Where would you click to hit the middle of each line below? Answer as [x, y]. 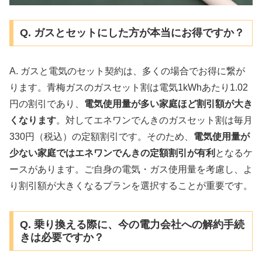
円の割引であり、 [47, 104]
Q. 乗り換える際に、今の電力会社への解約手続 [132, 224]
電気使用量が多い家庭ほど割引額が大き [168, 104]
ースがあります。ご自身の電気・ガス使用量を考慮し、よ [131, 170]
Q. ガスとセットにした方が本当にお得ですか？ [132, 33]
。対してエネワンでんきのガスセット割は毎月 [154, 120]
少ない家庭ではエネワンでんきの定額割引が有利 [112, 153]
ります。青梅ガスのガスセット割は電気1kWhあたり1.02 [129, 88]
